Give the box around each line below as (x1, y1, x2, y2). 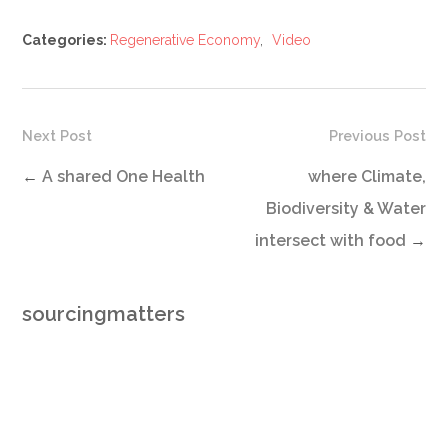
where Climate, (308, 167, 427, 187)
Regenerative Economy (109, 32, 260, 49)
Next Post (21, 127, 92, 145)
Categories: (21, 32, 110, 49)
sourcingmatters (21, 302, 185, 327)
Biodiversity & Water (266, 199, 427, 219)
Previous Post (329, 127, 427, 145)
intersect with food (255, 231, 407, 251)
